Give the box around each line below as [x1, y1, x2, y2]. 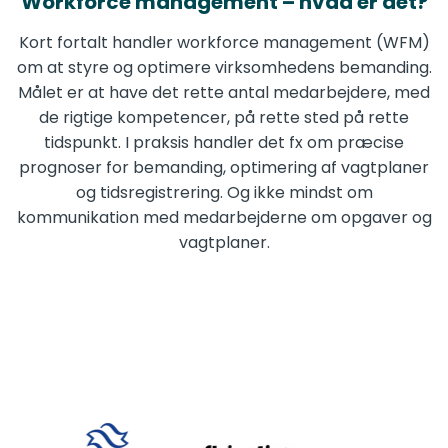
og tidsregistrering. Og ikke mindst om [75, 180, 373, 204]
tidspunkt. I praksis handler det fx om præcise [44, 130, 404, 154]
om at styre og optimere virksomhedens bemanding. [16, 55, 432, 79]
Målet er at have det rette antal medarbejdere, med [18, 80, 430, 104]
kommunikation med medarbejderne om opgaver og [16, 205, 432, 229]
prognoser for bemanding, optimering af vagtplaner [19, 155, 429, 179]
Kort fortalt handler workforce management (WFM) [18, 30, 430, 54]
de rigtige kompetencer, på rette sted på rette [39, 105, 409, 129]
